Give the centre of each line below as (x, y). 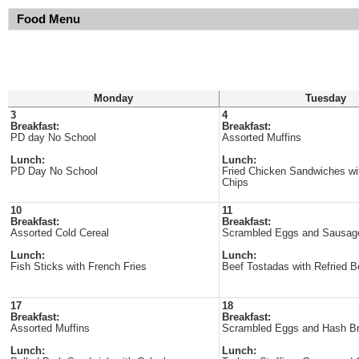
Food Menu (48, 19)
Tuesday (325, 99)
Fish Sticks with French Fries (79, 267)
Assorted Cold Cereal (60, 233)
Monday (113, 99)
